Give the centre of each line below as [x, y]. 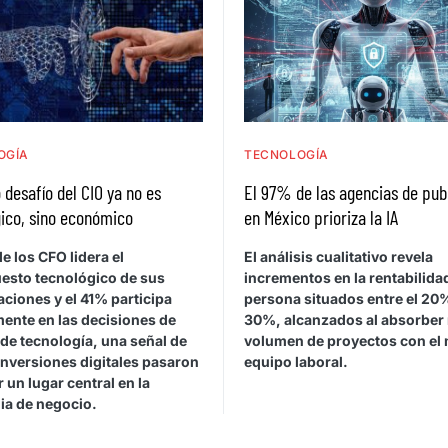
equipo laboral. [296, 362]
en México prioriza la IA [321, 217]
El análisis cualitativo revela [338, 257]
